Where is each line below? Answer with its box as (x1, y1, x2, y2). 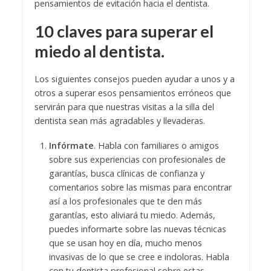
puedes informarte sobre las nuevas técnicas (48, 223, 226, 235)
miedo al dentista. (34, 41, 165, 61)
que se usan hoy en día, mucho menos (48, 237, 202, 249)
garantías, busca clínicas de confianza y (48, 167, 204, 179)
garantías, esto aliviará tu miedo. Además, (48, 209, 215, 221)
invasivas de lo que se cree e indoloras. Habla (48, 250, 229, 263)
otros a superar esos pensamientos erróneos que (34, 87, 231, 99)
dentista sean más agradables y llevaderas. (34, 114, 205, 126)
